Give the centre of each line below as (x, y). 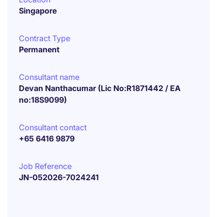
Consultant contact (53, 127)
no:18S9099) (43, 100)
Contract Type (45, 38)
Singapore (38, 11)
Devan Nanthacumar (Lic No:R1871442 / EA (100, 88)
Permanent (39, 49)
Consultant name (49, 77)
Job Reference (45, 166)
